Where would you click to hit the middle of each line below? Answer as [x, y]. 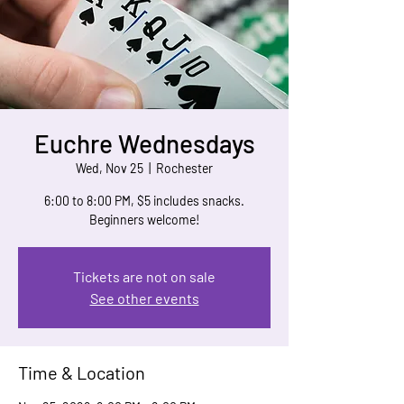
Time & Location [82, 372]
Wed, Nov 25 [110, 168]
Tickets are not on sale [144, 276]
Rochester [184, 168]
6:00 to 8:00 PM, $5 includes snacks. [144, 201]
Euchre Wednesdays [144, 143]
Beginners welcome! [144, 220]
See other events [144, 298]
